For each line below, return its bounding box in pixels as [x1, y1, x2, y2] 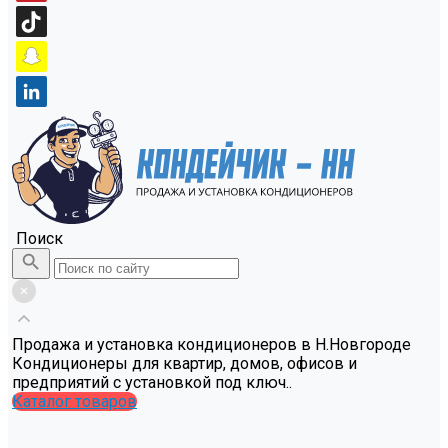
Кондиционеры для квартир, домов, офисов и [12, 354, 357, 374]
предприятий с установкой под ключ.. [12, 373, 292, 393]
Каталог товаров [12, 392, 137, 412]
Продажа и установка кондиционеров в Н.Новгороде [12, 335, 411, 355]
